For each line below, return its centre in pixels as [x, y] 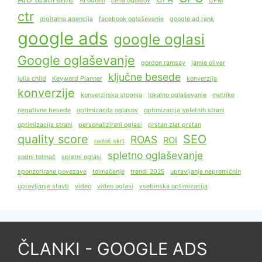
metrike [223, 95]
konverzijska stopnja [111, 95]
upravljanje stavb [43, 187]
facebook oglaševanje [131, 19]
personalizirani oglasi [110, 125]
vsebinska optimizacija [173, 187]
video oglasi [115, 187]
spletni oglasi [82, 157]
